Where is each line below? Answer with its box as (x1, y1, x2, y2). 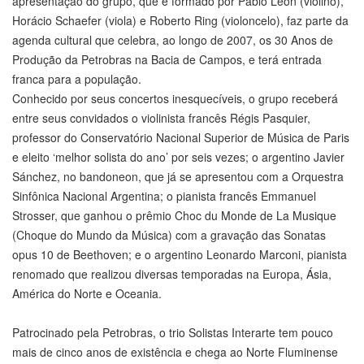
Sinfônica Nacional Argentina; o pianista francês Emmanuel (12, 188, 316, 205)
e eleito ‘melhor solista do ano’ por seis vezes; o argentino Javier (12, 149, 344, 166)
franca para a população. (12, 71, 141, 88)
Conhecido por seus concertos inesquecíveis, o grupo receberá (12, 90, 338, 107)
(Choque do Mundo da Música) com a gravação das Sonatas (12, 227, 326, 244)
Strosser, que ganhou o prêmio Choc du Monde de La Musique (12, 207, 336, 224)
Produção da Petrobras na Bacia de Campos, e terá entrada (12, 51, 322, 68)
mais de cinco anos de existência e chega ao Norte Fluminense (12, 344, 338, 361)
